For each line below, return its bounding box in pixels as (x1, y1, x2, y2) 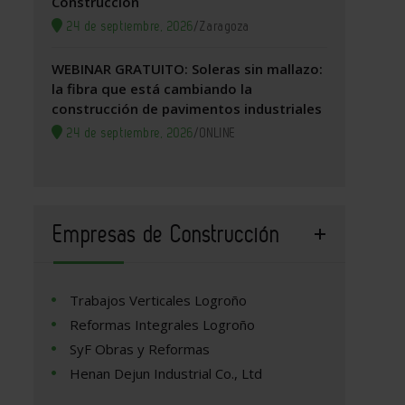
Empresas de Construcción (53, 220, 281, 249)
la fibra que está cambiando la (52, 80, 253, 99)
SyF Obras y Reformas (70, 340, 211, 359)
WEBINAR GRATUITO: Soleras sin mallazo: (52, 60, 324, 79)
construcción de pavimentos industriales (52, 99, 323, 118)
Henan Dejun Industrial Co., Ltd (70, 364, 263, 383)
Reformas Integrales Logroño (70, 316, 256, 334)
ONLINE (200, 125, 237, 142)
